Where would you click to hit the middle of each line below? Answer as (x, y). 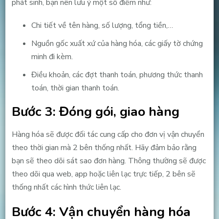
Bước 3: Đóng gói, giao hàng (95, 112)
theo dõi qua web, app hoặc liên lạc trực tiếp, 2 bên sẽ (103, 174)
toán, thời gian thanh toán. (75, 88)
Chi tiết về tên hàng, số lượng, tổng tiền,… (102, 26)
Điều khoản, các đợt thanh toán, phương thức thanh (117, 75)
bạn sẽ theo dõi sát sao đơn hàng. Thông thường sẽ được (109, 161)
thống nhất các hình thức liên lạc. (66, 187)
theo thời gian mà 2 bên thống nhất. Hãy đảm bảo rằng (104, 148)
